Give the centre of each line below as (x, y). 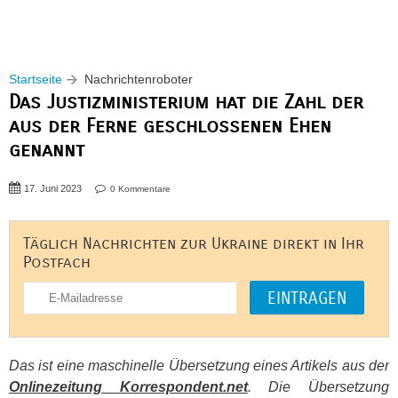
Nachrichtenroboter (139, 79)
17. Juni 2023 (53, 188)
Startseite (36, 79)
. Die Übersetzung (318, 387)
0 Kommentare (140, 189)
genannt (47, 150)
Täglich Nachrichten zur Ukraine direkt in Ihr (194, 244)
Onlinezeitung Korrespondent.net (128, 387)
